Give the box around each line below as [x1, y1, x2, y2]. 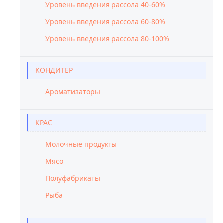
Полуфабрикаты [45, 173, 100, 183]
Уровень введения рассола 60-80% [45, 17, 165, 26]
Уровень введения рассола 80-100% [45, 34, 169, 43]
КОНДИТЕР [35, 65, 73, 75]
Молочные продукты [45, 139, 117, 149]
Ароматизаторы [45, 87, 100, 96]
